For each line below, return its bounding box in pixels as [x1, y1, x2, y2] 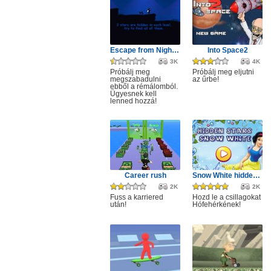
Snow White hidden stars [253, 171, 260, 180]
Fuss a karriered [110, 193, 163, 201]
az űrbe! [192, 75, 219, 83]
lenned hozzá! [110, 97, 157, 105]
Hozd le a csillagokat [192, 193, 261, 201]
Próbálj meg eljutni [192, 68, 254, 76]
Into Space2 [207, 46, 248, 54]
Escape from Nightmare [172, 46, 179, 54]
